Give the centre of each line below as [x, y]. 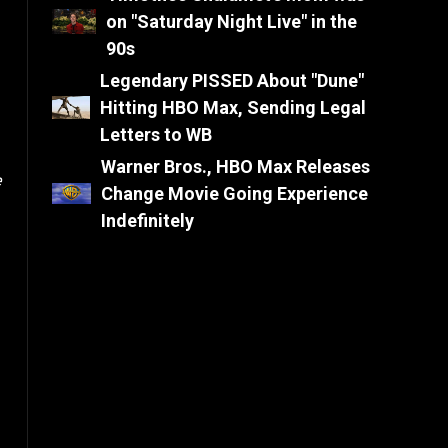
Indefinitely [147, 220]
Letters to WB [156, 134]
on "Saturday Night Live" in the [232, 21]
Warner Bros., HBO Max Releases [235, 166]
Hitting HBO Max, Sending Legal [233, 107]
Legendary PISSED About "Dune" [232, 80]
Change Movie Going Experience [234, 193]
